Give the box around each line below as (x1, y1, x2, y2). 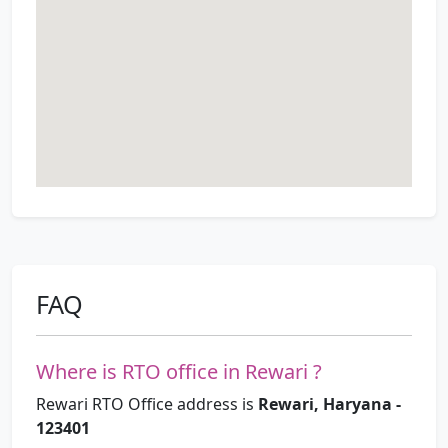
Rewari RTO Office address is (36, 393, 258, 416)
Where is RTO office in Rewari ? (36, 358, 322, 386)
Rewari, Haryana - (258, 393, 401, 416)
